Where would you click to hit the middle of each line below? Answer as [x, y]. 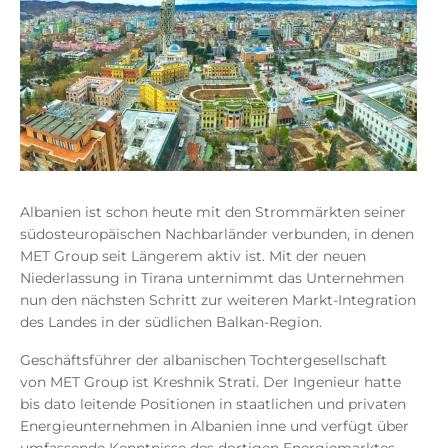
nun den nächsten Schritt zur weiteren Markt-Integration [218, 299]
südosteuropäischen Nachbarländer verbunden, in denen [217, 233]
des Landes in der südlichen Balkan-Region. [171, 321]
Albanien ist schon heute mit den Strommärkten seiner [213, 211]
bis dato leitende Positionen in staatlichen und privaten [213, 403]
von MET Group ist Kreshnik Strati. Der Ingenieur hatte [210, 381]
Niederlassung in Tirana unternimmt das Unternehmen [212, 277]
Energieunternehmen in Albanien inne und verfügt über [214, 425]
